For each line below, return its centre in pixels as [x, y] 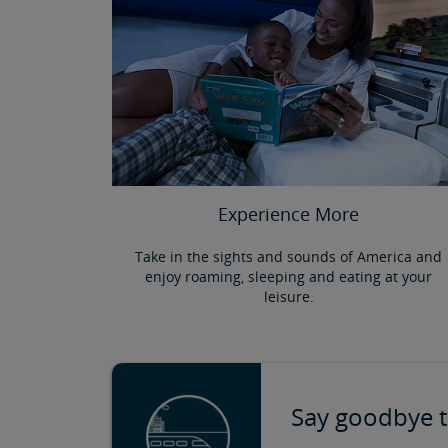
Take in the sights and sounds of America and [289, 256]
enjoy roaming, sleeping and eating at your [289, 276]
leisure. [288, 296]
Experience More [289, 213]
